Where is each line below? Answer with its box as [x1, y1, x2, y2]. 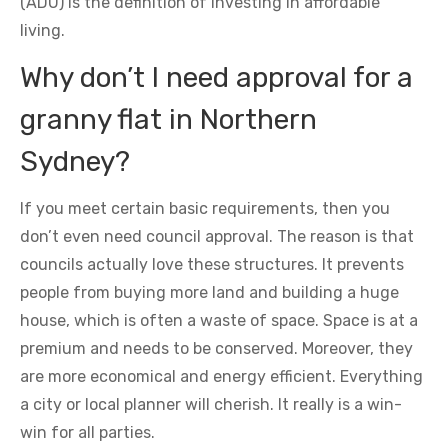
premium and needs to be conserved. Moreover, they [20, 339, 413, 358]
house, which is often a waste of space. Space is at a [20, 311, 418, 330]
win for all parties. [20, 423, 155, 442]
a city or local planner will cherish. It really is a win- [20, 395, 402, 414]
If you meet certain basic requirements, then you [20, 199, 390, 218]
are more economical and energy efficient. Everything [20, 367, 423, 386]
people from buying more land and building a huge [20, 283, 399, 302]
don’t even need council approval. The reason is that [20, 227, 414, 246]
